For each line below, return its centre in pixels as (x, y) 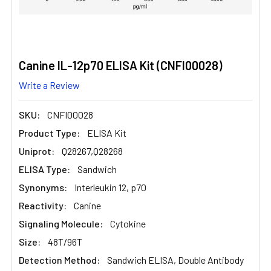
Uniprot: (37, 151)
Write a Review (49, 85)
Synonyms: (43, 187)
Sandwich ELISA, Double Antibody (175, 260)
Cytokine (128, 223)
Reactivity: (43, 205)
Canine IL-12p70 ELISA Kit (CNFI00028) (120, 65)
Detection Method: (59, 260)
